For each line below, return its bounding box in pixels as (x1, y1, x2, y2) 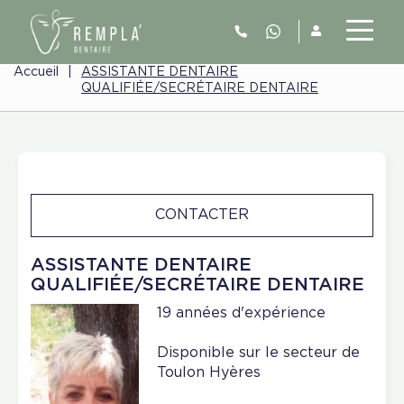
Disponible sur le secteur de (157, 345, 360, 360)
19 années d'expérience (157, 306, 326, 320)
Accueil (14, 67, 59, 78)
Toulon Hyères (157, 365, 261, 380)
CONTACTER (155, 207, 249, 222)
